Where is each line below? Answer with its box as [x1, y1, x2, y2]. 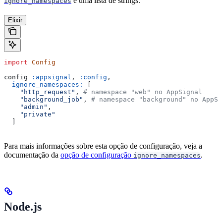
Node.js [4, 200, 42, 213]
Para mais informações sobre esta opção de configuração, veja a [4, 141, 202, 150]
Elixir [8, 16, 22, 24]
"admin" [4, 103, 48, 111]
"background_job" [4, 95, 83, 103]
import [4, 58, 28, 66]
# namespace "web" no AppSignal [83, 88, 202, 96]
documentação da [4, 150, 60, 159]
